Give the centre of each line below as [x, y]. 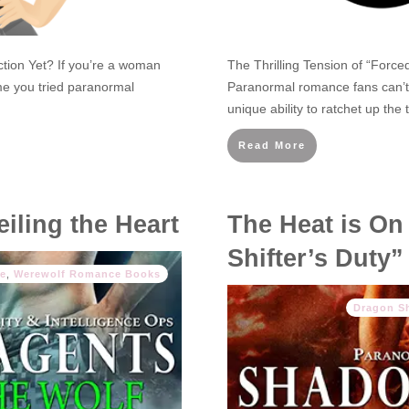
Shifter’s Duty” [315, 258]
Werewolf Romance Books [87, 274]
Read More [272, 145]
